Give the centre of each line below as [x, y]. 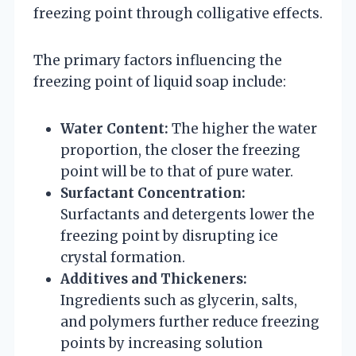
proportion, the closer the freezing [180, 150]
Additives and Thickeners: [154, 279]
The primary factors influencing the [158, 60]
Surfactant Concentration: [153, 193]
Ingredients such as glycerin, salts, [179, 300]
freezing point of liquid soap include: [160, 81]
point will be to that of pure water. [177, 171]
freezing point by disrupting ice [169, 236]
